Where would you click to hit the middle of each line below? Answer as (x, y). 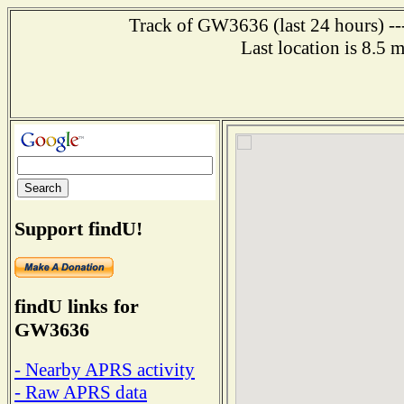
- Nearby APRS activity (105, 369)
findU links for (77, 307)
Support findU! (78, 228)
